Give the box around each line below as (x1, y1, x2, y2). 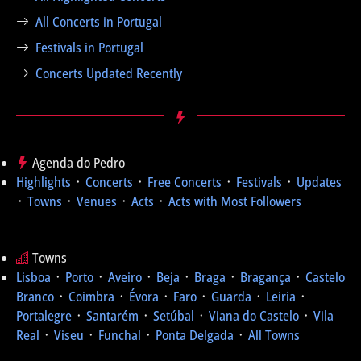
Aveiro (108, 268, 142, 286)
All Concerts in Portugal (35, 13, 162, 31)
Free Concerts (147, 173, 222, 191)
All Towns (248, 326, 300, 344)
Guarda (211, 288, 251, 305)
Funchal (98, 326, 141, 344)
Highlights (16, 173, 71, 191)
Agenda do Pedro (29, 154, 125, 172)
